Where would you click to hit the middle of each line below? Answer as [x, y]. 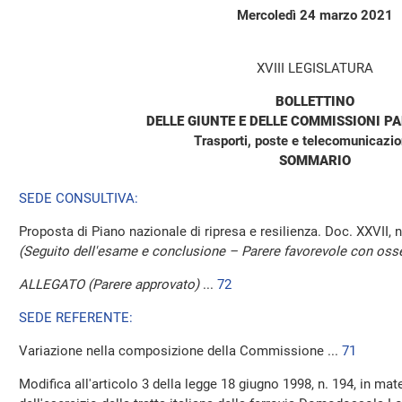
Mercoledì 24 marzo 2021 [315, 15]
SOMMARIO [315, 161]
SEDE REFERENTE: [76, 318]
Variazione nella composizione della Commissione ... [180, 351]
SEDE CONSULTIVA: [79, 198]
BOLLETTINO [315, 101]
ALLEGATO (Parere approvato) [109, 284]
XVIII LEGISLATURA [315, 68]
